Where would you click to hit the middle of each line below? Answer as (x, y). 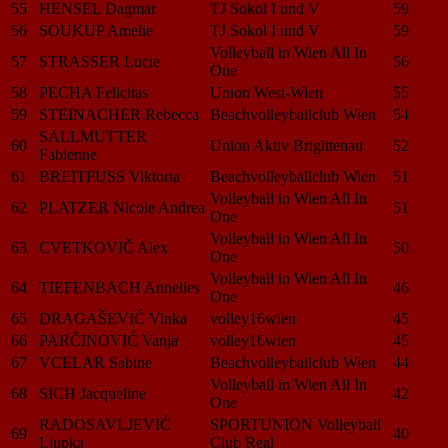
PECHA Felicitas (93, 92)
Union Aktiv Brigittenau (286, 145)
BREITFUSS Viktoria (109, 176)
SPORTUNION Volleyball (295, 424)
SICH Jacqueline (92, 393)
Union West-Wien (266, 92)
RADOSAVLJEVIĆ (105, 424)
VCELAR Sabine (95, 362)
